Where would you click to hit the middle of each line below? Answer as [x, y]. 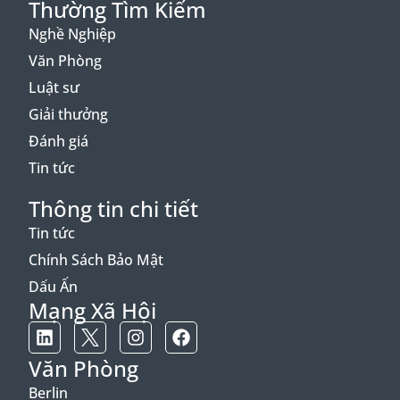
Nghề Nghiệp [72, 34]
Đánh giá [58, 142]
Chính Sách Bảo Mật [96, 260]
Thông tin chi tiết [113, 209]
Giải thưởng [68, 115]
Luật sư [54, 88]
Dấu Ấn [53, 287]
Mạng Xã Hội [92, 311]
